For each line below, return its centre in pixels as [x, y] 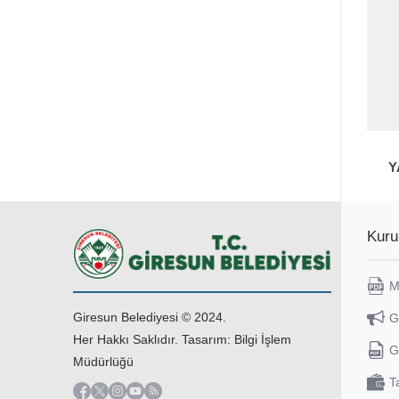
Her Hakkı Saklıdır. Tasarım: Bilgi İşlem [182, 339]
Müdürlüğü [103, 361]
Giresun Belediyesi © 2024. [150, 317]
